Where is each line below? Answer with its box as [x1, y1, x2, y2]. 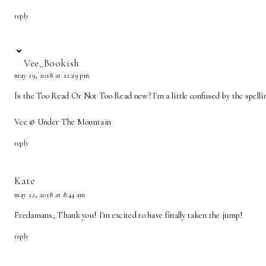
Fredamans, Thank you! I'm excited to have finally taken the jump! [14, 210, 243, 221]
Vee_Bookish [24, 57, 79, 70]
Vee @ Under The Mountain [14, 117, 112, 128]
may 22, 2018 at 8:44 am [14, 191, 85, 199]
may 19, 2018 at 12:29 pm [14, 71, 90, 80]
